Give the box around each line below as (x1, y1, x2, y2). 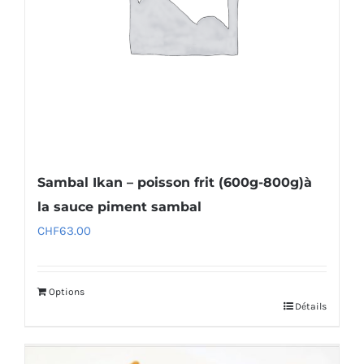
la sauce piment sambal (37, 198, 201, 214)
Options (49, 285, 84, 297)
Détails (295, 300, 327, 312)
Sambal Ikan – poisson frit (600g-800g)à (37, 174, 312, 190)
